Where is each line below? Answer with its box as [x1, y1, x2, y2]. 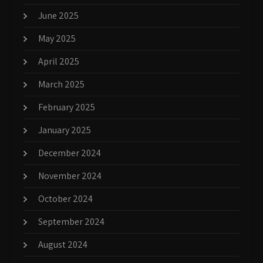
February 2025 [38, 100, 95, 113]
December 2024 [38, 146, 101, 159]
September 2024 [38, 215, 104, 228]
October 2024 [38, 192, 93, 205]
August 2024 [38, 238, 87, 251]
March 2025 [38, 77, 85, 90]
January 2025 [38, 123, 91, 136]
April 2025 [38, 55, 79, 68]
